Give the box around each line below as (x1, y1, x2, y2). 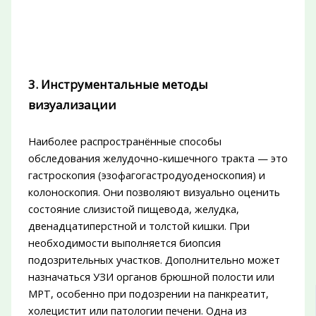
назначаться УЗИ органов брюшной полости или (28, 269, 274, 284)
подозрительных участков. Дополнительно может (28, 253, 280, 267)
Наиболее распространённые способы (28, 134, 221, 149)
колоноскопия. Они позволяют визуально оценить (28, 185, 280, 200)
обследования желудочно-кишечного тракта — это (28, 151, 288, 166)
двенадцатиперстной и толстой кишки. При (28, 219, 250, 233)
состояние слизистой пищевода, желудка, (28, 202, 239, 217)
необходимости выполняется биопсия (28, 236, 221, 250)
